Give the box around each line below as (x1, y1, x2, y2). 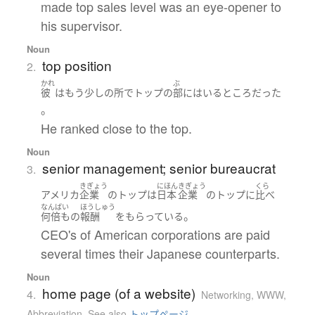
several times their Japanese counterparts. (40, 243, 280, 262)
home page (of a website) (41, 283, 195, 302)
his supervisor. (40, 16, 122, 35)
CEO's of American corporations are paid (40, 224, 270, 243)
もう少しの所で (64, 85, 134, 99)
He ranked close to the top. (40, 118, 192, 137)
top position (41, 56, 112, 75)
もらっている (124, 209, 184, 223)
